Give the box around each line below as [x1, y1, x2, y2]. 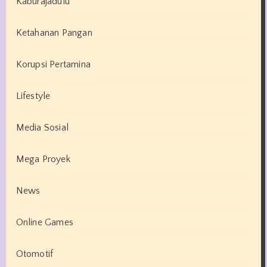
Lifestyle [15, 90, 51, 101]
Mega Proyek [15, 153, 70, 164]
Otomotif [15, 248, 54, 259]
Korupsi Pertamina [15, 58, 91, 70]
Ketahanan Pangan [15, 27, 92, 38]
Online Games [15, 216, 73, 228]
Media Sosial [15, 122, 69, 133]
